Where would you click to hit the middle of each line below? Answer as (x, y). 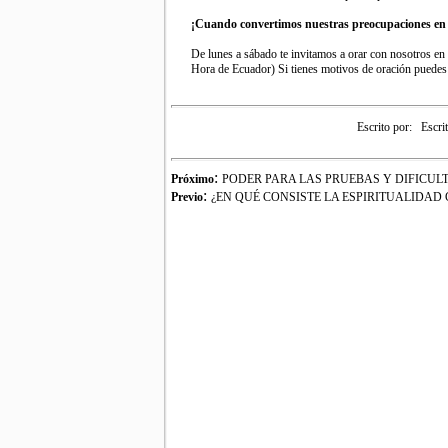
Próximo (192, 179)
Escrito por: (384, 127)
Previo (187, 197)
